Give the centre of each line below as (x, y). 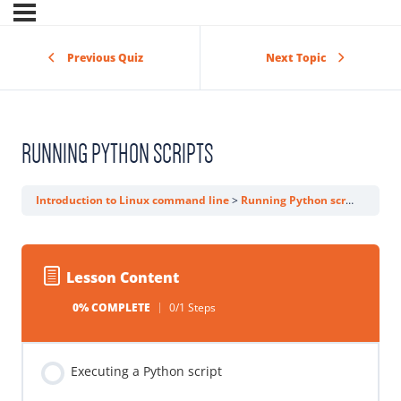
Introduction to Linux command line (134, 200)
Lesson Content (122, 277)
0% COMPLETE (111, 308)
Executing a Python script (146, 371)
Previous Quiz (105, 58)
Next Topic (296, 58)
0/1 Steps (192, 308)
